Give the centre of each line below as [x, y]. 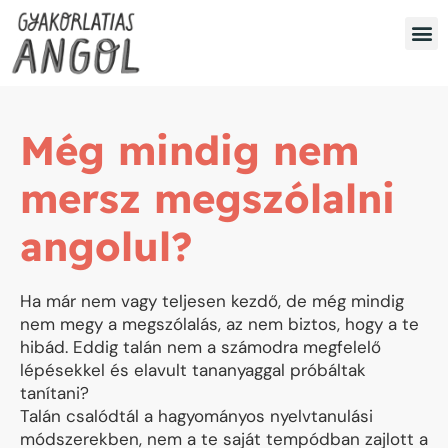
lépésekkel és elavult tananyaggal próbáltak [193, 370]
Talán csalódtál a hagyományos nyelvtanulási [196, 416]
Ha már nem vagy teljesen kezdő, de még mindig [212, 301]
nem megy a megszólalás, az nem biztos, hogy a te [219, 324]
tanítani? [54, 393]
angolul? [106, 246]
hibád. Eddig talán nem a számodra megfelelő [200, 347]
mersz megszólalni [207, 198]
